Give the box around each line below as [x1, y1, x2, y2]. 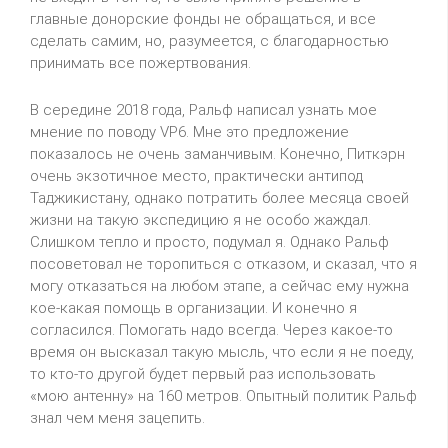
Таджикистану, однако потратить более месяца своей [30, 189, 409, 207]
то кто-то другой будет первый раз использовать [30, 365, 376, 383]
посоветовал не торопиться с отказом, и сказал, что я [30, 255, 417, 273]
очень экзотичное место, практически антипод [30, 167, 363, 185]
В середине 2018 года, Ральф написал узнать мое [30, 101, 377, 119]
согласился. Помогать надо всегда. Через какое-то [30, 321, 393, 339]
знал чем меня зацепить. [30, 409, 205, 427]
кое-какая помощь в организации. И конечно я [30, 299, 357, 317]
